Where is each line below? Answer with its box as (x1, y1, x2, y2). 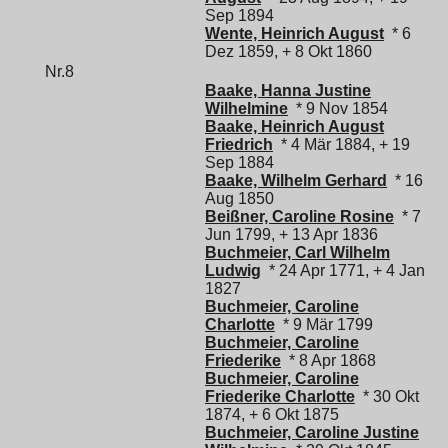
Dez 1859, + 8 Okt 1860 (205, 43, 372, 61)
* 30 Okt (355, 388, 419, 406)
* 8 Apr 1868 (281, 352, 376, 370)
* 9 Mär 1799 (275, 316, 373, 334)
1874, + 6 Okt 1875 (205, 406, 339, 424)
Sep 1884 (205, 154, 274, 172)
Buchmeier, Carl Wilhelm (205, 244, 390, 262)
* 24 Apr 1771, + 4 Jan (261, 262, 425, 280)
